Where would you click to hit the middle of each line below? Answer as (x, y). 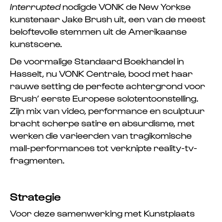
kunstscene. (36, 43)
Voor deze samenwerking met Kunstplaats (102, 213)
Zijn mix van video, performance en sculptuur (107, 110)
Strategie (35, 196)
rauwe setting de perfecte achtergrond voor (108, 85)
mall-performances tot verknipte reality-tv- (104, 147)
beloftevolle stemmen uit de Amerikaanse (98, 31)
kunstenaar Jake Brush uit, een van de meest (108, 18)
